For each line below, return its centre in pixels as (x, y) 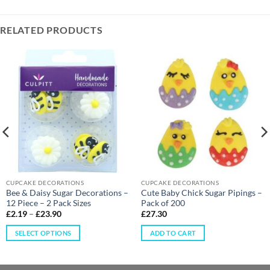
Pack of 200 (163, 203)
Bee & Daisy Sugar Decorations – (67, 193)
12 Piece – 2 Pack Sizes (48, 203)
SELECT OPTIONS (43, 233)
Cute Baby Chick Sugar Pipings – (201, 193)
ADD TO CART (173, 233)
